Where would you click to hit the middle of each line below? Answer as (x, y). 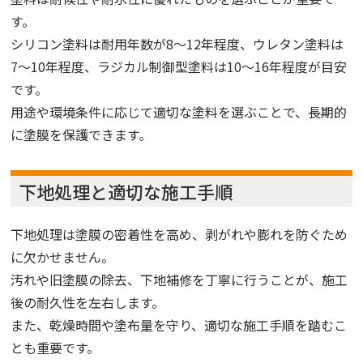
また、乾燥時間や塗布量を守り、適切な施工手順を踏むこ (179, 325)
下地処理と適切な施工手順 (126, 191)
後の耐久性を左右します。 (88, 302)
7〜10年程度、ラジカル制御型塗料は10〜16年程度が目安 (179, 66)
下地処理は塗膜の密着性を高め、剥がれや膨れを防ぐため (179, 234)
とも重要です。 (56, 347)
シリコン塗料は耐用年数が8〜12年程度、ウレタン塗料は (177, 43)
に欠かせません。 (63, 256)
